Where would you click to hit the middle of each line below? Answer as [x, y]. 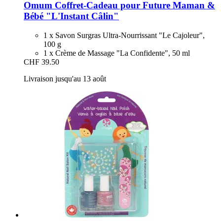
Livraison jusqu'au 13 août [65, 78]
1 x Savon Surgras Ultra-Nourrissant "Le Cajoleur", [124, 35]
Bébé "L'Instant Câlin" [71, 16]
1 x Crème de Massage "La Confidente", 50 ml [117, 53]
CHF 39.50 [41, 62]
